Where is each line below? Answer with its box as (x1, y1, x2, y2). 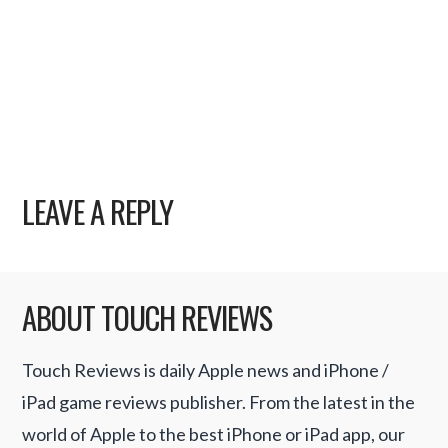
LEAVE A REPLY (22, 188, 174, 235)
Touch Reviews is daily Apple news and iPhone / (22, 359, 390, 382)
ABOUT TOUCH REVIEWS (22, 294, 273, 341)
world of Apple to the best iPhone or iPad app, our (22, 423, 406, 446)
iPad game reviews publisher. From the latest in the (22, 391, 416, 414)
